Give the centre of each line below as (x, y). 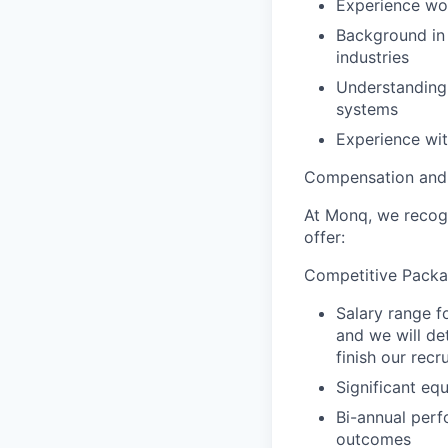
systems (367, 109)
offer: (324, 237)
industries (372, 57)
